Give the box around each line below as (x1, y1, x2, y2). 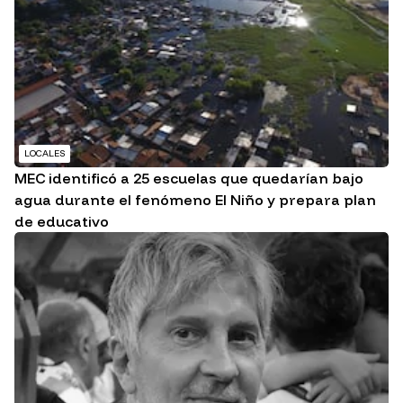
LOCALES (24, 148, 65, 160)
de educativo (14, 212, 109, 231)
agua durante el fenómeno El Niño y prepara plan (14, 191, 376, 210)
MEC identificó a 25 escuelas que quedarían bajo (14, 169, 363, 188)
